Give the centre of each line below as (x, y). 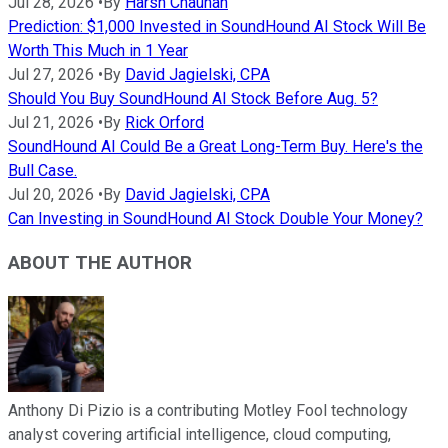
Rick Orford (164, 122)
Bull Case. (42, 170)
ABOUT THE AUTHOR (100, 263)
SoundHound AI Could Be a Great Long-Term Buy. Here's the (215, 146)
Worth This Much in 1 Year (98, 50)
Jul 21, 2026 (51, 122)
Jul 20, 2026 (51, 194)
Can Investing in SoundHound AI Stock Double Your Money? (215, 218)
